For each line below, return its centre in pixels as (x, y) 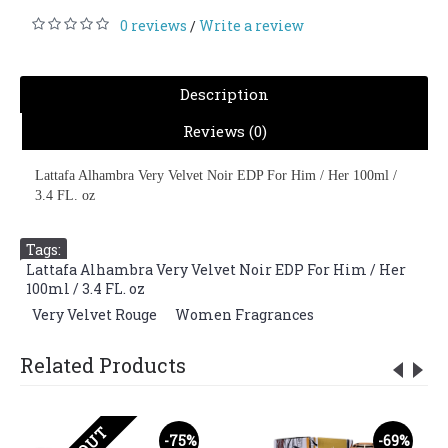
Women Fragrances (244, 314)
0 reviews (153, 25)
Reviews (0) (225, 131)
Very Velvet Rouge (94, 314)
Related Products (103, 365)
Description (224, 94)
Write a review (251, 25)
